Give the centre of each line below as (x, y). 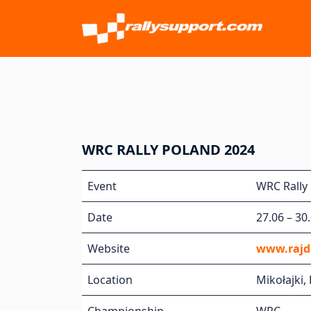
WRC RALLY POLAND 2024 (168, 150)
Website (109, 249)
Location (110, 280)
